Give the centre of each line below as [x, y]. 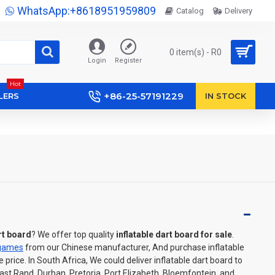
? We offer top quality [74, 234]
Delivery [238, 11]
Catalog [190, 11]
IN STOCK [226, 96]
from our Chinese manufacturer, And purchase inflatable [134, 247]
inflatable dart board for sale [174, 234]
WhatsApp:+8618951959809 [87, 11]
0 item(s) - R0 [196, 52]
